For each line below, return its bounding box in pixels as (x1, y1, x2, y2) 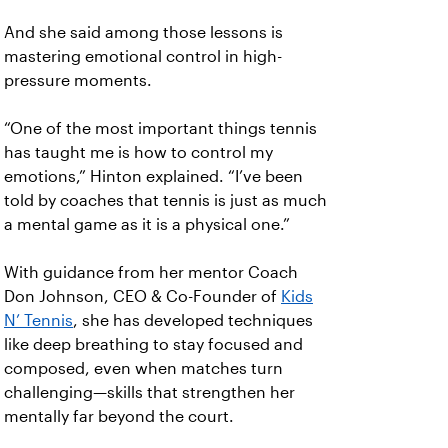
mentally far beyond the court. (4, 408, 234, 426)
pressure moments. (4, 72, 156, 90)
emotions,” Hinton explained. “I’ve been (4, 168, 303, 186)
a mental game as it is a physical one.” (4, 216, 290, 234)
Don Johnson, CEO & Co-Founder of (4, 288, 281, 306)
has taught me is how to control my (4, 144, 273, 162)
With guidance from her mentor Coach (4, 264, 298, 282)
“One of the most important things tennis (4, 120, 317, 138)
